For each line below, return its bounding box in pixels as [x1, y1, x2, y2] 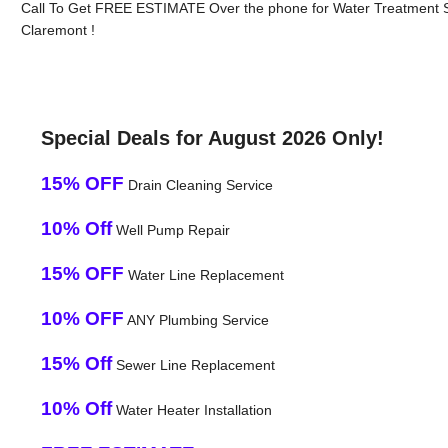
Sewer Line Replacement [111, 356, 275, 373]
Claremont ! [20, 21, 95, 38]
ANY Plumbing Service [123, 311, 269, 328]
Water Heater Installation [111, 401, 272, 418]
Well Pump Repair [111, 221, 230, 238]
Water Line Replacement [123, 266, 284, 283]
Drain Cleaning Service [123, 176, 273, 193]
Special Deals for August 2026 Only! [40, 126, 384, 149]
